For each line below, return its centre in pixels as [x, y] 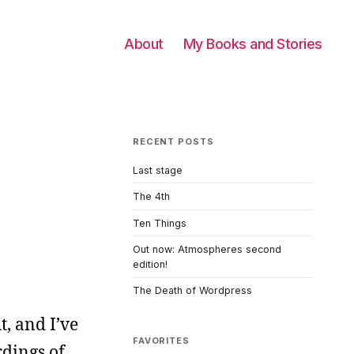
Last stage [158, 170]
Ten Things [160, 223]
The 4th [151, 197]
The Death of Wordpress [192, 291]
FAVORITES [161, 340]
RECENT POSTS [173, 141]
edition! [150, 265]
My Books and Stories [252, 44]
